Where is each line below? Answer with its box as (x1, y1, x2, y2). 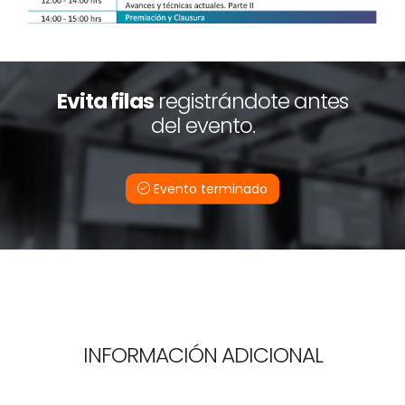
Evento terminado (150, 179, 268, 198)
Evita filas (57, 85, 154, 116)
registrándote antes (154, 85, 348, 116)
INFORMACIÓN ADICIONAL (82, 339, 323, 370)
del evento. (150, 109, 255, 140)
